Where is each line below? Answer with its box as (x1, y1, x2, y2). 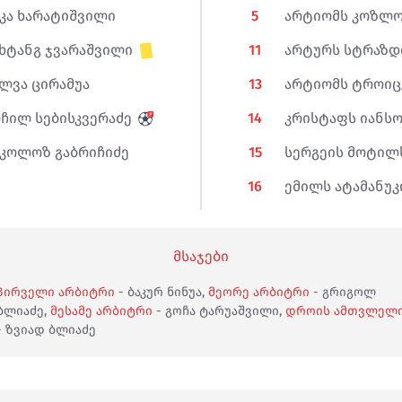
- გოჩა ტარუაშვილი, (153, 303, 285, 319)
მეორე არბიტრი (208, 284, 310, 300)
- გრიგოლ (310, 284, 376, 300)
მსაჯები (173, 248, 229, 265)
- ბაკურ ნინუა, (115, 284, 208, 300)
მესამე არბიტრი (50, 303, 153, 319)
